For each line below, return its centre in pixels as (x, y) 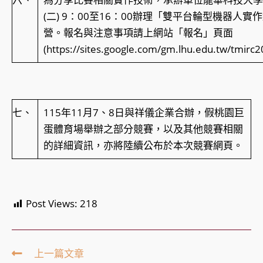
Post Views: (52, 204)
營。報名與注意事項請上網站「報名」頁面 (138, 33)
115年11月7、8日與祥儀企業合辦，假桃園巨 (144, 113)
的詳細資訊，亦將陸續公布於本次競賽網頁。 (143, 146)
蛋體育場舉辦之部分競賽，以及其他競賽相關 (143, 129)
